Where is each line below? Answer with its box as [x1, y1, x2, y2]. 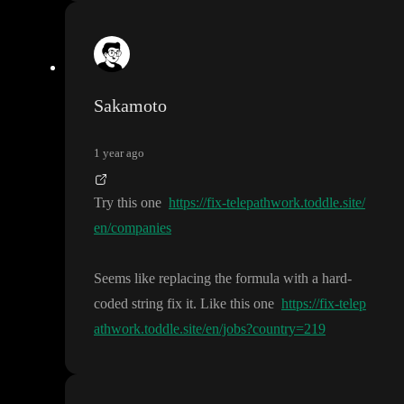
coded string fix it [94, 295, 193, 311]
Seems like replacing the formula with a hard [94, 270, 347, 286]
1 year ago [94, 145, 144, 160]
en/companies [94, 219, 171, 235]
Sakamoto [94, 95, 167, 115]
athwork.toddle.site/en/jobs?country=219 [94, 320, 326, 336]
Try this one [94, 194, 165, 210]
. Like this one [193, 295, 278, 311]
